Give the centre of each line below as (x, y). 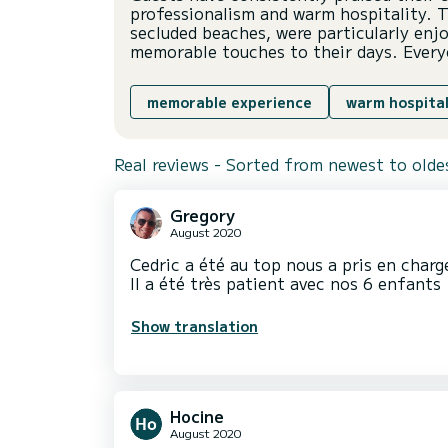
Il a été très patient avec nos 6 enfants (285, 283)
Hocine (197, 416)
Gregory (202, 215)
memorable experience (229, 102)
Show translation (194, 326)
